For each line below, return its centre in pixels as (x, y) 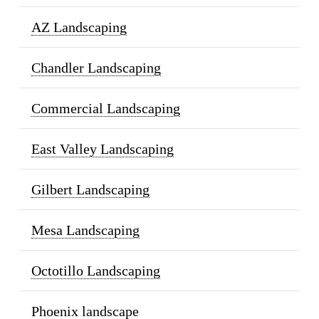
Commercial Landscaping (105, 108)
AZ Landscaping (79, 27)
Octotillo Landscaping (95, 270)
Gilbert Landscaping (90, 189)
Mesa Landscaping (85, 230)
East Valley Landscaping (102, 148)
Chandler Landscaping (96, 67)
